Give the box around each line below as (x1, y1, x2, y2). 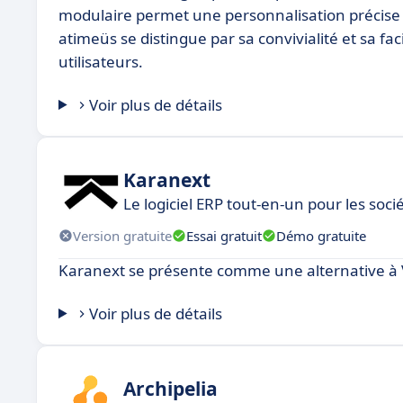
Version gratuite (73, 226, 172, 245)
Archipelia (123, 375, 218, 401)
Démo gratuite (276, 226, 366, 245)
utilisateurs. (58, 51, 143, 72)
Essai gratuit (186, 226, 262, 245)
